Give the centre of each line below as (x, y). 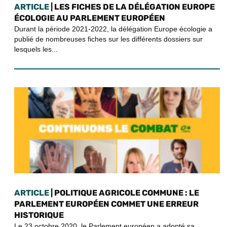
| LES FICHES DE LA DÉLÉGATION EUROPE (132, 7)
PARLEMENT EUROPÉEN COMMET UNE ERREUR (106, 204)
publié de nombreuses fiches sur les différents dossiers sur (108, 39)
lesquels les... (36, 49)
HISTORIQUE (39, 215)
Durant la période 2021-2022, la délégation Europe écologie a (113, 29)
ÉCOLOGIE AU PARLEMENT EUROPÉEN (90, 18)
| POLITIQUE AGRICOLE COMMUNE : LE (124, 193)
